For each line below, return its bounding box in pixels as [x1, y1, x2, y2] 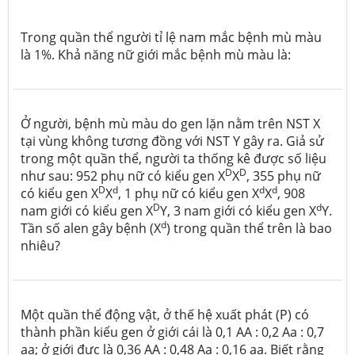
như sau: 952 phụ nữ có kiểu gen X [21, 166, 225, 185]
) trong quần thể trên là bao [166, 219, 332, 237]
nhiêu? [21, 236, 60, 254]
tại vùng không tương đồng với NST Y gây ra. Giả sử [21, 132, 324, 150]
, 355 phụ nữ [246, 166, 321, 185]
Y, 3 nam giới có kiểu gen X [160, 201, 316, 219]
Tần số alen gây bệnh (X [21, 219, 161, 237]
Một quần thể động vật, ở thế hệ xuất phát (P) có [21, 305, 309, 323]
